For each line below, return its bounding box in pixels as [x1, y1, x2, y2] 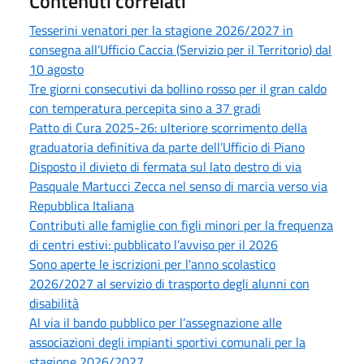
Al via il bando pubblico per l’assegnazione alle [29, 313, 282, 333]
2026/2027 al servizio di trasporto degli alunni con [29, 274, 310, 294]
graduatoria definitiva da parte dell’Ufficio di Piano [29, 137, 305, 158]
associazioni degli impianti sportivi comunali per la [29, 332, 305, 353]
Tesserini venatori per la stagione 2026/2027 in [29, 20, 293, 41]
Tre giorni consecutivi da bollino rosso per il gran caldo [29, 79, 327, 99]
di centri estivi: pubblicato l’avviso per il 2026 [29, 235, 278, 255]
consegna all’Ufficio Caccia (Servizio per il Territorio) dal [29, 40, 331, 60]
